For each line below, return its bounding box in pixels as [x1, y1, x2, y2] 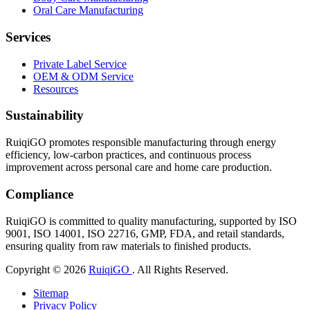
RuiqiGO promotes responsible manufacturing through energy [6, 136, 276, 149]
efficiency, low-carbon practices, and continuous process [6, 149, 251, 161]
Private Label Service [33, 57, 127, 70]
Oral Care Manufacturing [33, 4, 143, 17]
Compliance [6, 186, 73, 201]
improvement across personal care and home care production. [6, 161, 272, 174]
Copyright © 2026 [6, 263, 89, 275]
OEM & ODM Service [33, 70, 134, 82]
